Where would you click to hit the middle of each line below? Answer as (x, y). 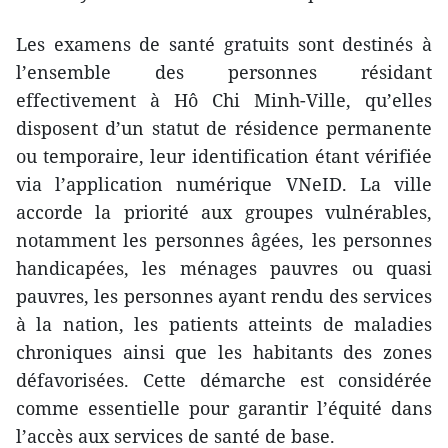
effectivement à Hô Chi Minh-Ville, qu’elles (224, 100)
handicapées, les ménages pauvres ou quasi (224, 268)
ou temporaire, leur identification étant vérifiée (224, 156)
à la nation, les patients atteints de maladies (224, 324)
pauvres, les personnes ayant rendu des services (224, 296)
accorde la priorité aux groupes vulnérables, (224, 212)
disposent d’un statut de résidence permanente (224, 128)
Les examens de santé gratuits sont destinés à (224, 44)
